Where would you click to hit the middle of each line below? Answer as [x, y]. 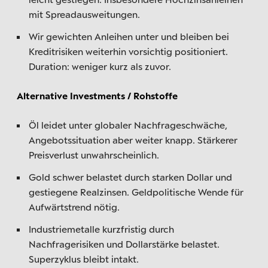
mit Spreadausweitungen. [84, 14]
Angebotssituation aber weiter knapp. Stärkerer [133, 140]
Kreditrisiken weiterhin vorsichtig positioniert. [128, 51]
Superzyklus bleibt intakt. [84, 259]
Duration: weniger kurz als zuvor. [100, 66]
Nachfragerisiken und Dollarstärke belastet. [124, 244]
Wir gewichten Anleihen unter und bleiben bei [129, 36]
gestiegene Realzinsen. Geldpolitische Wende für [136, 192]
